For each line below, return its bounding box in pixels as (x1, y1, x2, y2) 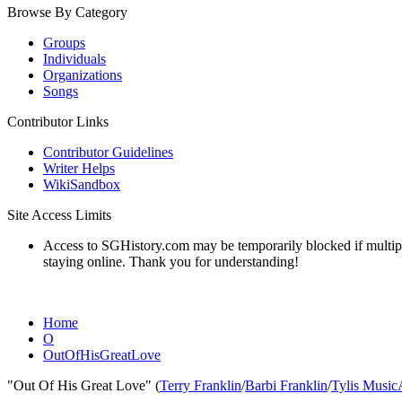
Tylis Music (331, 378, 398, 393)
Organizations (43, 67, 122, 83)
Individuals (43, 51, 106, 66)
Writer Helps (43, 161, 115, 176)
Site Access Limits (7, 207, 111, 223)
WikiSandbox (43, 177, 120, 192)
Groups (43, 35, 85, 50)
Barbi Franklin (245, 378, 328, 393)
